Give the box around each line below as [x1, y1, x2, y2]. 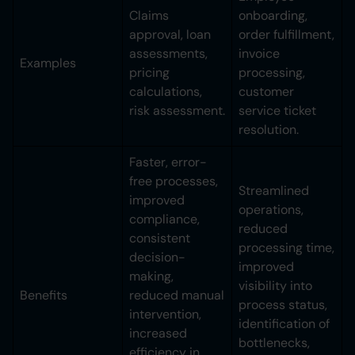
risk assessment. [129, 102, 225, 120]
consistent [129, 230, 190, 247]
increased [129, 325, 187, 342]
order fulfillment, [239, 26, 334, 44]
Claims [129, 7, 169, 25]
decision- [129, 249, 185, 266]
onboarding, [239, 7, 307, 25]
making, [129, 268, 174, 285]
